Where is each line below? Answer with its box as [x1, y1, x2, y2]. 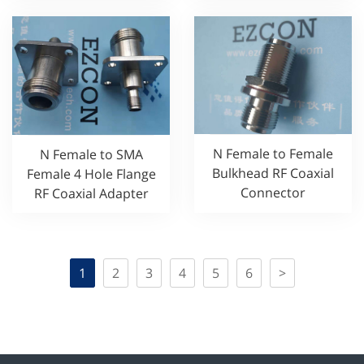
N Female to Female [213, 145, 333, 163]
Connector [240, 184, 305, 202]
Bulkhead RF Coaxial [212, 164, 334, 183]
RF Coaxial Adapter [33, 184, 149, 202]
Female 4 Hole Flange [26, 164, 156, 183]
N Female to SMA [39, 145, 143, 163]
